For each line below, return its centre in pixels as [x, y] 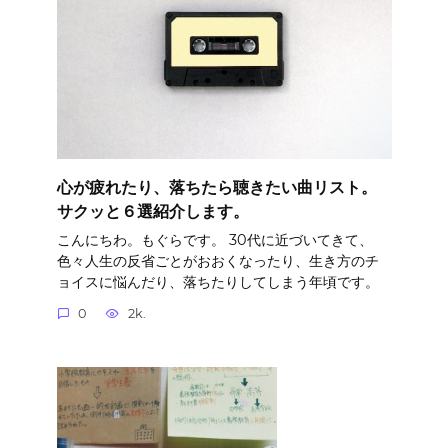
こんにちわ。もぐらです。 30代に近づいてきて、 [214, 239]
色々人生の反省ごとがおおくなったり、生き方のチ [217, 260]
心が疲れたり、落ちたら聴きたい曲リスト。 [216, 187]
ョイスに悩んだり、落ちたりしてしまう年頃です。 [217, 281]
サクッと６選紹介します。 [152, 211]
